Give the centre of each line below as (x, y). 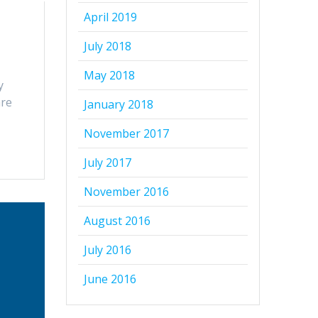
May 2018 (110, 76)
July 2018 (108, 46)
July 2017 (108, 163)
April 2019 (111, 17)
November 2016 (127, 192)
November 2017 (127, 134)
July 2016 (108, 250)
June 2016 (110, 279)
